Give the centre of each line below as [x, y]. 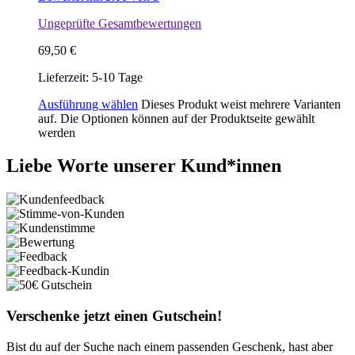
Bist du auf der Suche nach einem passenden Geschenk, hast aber [170, 346]
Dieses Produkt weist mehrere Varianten [241, 104]
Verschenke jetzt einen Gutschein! [114, 316]
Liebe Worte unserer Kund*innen [144, 166]
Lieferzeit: [65, 77]
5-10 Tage [117, 77]
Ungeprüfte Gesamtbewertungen [120, 23]
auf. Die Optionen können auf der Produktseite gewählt [176, 118]
